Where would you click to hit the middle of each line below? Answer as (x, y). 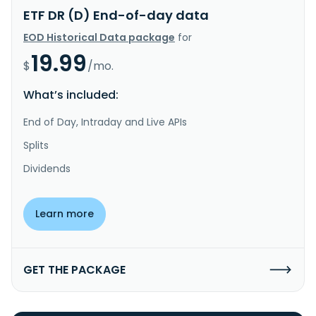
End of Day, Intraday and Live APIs (105, 122)
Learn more (65, 213)
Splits (36, 145)
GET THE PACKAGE (74, 269)
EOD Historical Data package (99, 37)
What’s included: (71, 95)
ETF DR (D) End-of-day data (116, 15)
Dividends (47, 168)
